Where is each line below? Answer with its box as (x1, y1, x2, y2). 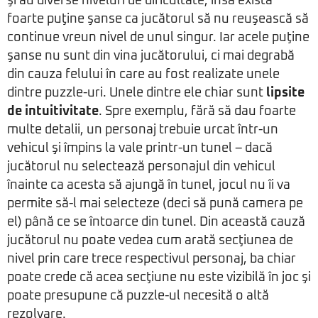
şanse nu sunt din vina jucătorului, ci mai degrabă (7, 50, 295, 62)
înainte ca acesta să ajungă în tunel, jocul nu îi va (7, 179, 290, 192)
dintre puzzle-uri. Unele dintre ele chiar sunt (7, 87, 266, 99)
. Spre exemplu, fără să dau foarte (99, 105, 296, 118)
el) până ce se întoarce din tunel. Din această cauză (7, 216, 305, 229)
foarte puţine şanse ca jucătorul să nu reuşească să (7, 13, 309, 26)
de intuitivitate (7, 105, 99, 118)
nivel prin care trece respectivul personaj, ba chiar (7, 253, 296, 265)
